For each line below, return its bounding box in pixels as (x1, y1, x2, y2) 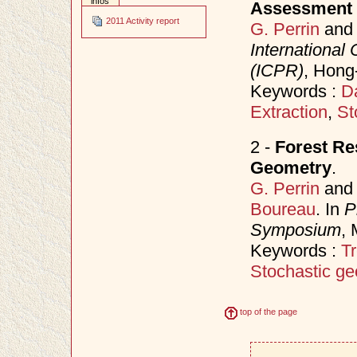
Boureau (249, 198, 316, 219)
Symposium (249, 219, 341, 240)
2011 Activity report (104, 16, 180, 26)
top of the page (237, 307, 298, 317)
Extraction (249, 101, 328, 122)
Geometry (249, 157, 331, 178)
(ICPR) (249, 60, 304, 80)
